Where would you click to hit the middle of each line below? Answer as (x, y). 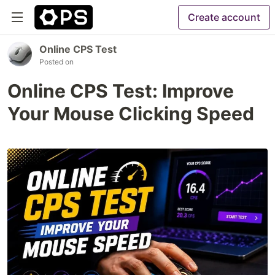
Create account (224, 17)
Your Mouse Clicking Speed (131, 114)
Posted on (56, 62)
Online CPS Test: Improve (121, 91)
